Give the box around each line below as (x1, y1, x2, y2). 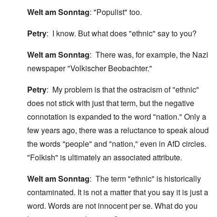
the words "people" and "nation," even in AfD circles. (27, 138, 206, 150)
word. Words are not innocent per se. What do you (27, 200, 198, 212)
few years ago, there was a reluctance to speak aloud (27, 124, 209, 136)
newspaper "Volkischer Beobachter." (27, 62, 152, 74)
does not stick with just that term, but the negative (27, 97, 194, 109)
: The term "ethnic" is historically (90, 173, 201, 185)
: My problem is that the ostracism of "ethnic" (46, 84, 199, 95)
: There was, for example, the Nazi (90, 49, 208, 61)
